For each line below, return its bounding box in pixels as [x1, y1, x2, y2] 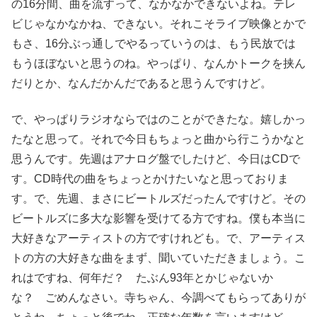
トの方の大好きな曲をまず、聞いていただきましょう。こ [11, 251, 306, 264]
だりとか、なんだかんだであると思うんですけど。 [11, 77, 272, 90]
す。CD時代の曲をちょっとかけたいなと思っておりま [11, 172, 289, 185]
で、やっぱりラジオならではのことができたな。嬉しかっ [11, 113, 306, 125]
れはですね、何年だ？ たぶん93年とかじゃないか [11, 271, 273, 284]
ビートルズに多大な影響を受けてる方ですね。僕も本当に [11, 212, 306, 224]
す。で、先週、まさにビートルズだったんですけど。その [11, 192, 306, 204]
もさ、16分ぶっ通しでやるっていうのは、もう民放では [11, 38, 296, 50]
